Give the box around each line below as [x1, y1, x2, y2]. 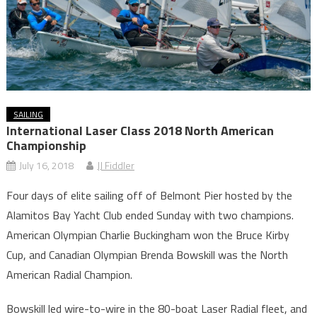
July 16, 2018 [18, 158, 74, 173]
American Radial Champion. [6, 266, 132, 284]
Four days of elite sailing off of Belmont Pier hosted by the [6, 187, 292, 204]
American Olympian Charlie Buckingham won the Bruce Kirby [6, 226, 289, 244]
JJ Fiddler [96, 158, 134, 173]
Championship [6, 136, 86, 156]
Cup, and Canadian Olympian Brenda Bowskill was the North [6, 246, 288, 264]
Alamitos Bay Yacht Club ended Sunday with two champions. [6, 207, 294, 224]
